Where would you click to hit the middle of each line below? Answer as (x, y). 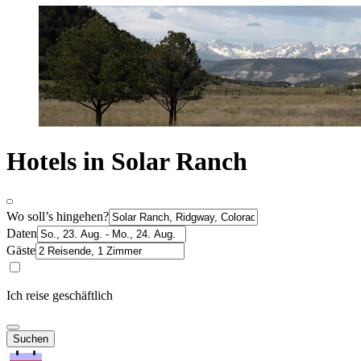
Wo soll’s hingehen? (58, 216)
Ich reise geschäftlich (60, 295)
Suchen (31, 338)
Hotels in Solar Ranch (127, 162)
